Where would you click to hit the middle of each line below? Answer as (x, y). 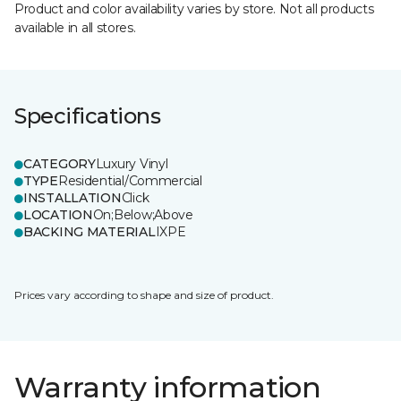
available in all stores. (75, 28)
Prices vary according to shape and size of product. (144, 295)
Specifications (88, 116)
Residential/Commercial (130, 181)
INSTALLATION (73, 198)
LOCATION (58, 215)
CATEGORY (60, 164)
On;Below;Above (143, 215)
